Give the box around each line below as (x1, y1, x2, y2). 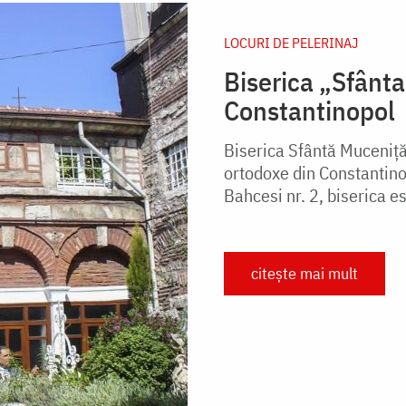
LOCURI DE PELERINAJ (224, 33, 358, 52)
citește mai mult (251, 262, 358, 284)
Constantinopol (224, 92, 395, 128)
